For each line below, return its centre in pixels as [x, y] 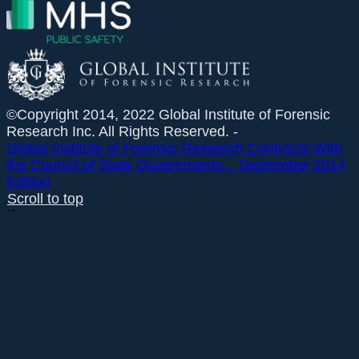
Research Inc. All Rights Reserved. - [122, 131]
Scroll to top [45, 198]
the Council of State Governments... [121, 165]
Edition [28, 182]
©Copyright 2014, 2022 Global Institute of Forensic [168, 114]
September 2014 [292, 165]
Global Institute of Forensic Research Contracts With [174, 148]
